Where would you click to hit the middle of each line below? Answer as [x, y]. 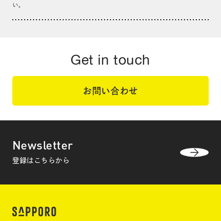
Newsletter [43, 145]
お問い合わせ [110, 91]
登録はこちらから [41, 161]
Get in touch [110, 60]
